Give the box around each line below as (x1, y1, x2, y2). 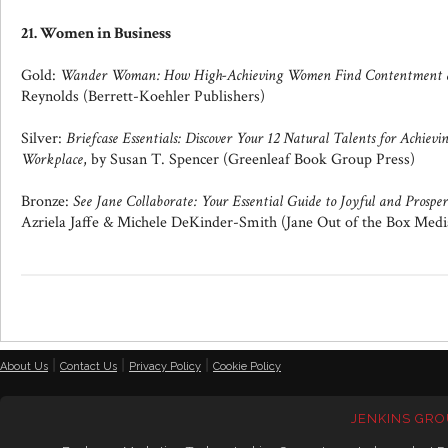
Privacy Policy (129, 360, 201, 373)
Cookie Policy (213, 360, 281, 373)
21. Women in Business (21, 23, 171, 44)
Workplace (21, 149, 83, 170)
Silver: (21, 128, 66, 149)
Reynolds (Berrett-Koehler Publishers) (21, 86, 265, 107)
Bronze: (21, 191, 73, 212)
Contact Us (60, 360, 117, 373)
